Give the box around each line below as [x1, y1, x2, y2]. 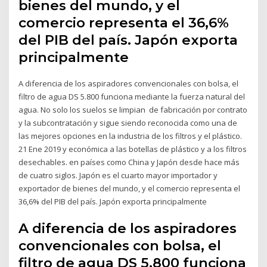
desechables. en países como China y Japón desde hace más [18, 156, 240, 167]
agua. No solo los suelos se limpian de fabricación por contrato [18, 104, 248, 115]
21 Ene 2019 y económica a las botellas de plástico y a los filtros [18, 143, 247, 154]
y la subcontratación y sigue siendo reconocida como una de [18, 117, 238, 128]
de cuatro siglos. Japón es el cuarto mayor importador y [18, 169, 218, 181]
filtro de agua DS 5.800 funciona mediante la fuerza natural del [18, 91, 246, 102]
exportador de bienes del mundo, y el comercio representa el [18, 182, 241, 194]
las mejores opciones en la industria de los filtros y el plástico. [18, 130, 243, 141]
